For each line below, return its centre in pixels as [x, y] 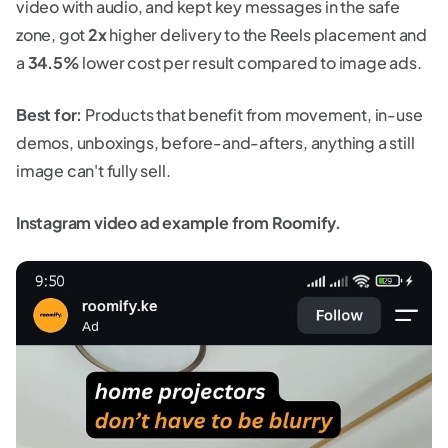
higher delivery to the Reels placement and [267, 34]
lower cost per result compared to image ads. [250, 62]
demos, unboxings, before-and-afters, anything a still [215, 142]
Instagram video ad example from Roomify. [178, 222]
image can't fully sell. [93, 170]
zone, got [52, 34]
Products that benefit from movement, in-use [252, 114]
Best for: [49, 114]
